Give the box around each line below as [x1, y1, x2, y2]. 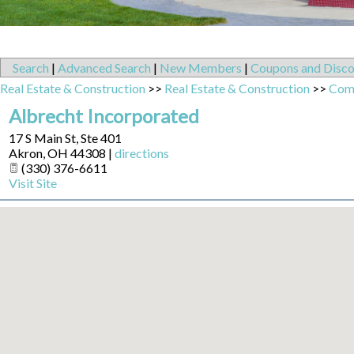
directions [115, 145, 169, 161]
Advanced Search [58, 60, 151, 76]
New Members [160, 60, 242, 76]
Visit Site [9, 175, 57, 191]
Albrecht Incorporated [9, 104, 199, 128]
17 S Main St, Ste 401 [9, 130, 122, 146]
